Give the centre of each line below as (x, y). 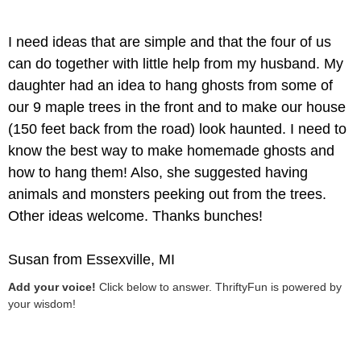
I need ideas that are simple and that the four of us (170, 42)
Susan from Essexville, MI (91, 259)
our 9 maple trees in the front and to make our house (177, 107)
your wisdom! (42, 304)
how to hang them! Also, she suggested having (158, 172)
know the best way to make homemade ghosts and (171, 151)
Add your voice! (52, 287)
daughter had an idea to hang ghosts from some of (170, 85)
